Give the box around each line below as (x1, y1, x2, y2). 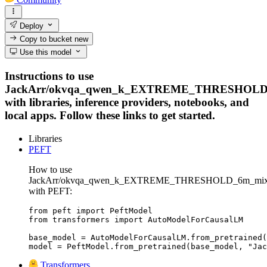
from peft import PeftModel (29, 206, 153, 215)
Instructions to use (5, 69, 94, 82)
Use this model (17, 48, 72, 57)
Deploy (17, 21, 44, 30)
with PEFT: (29, 185, 72, 196)
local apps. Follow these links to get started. (5, 108, 215, 122)
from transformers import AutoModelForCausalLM (29, 215, 243, 224)
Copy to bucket (17, 34, 75, 44)
